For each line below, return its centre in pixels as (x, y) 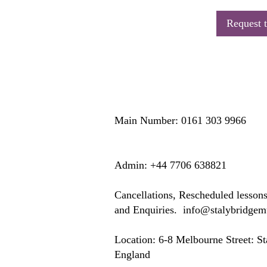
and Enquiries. (149, 210)
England (132, 254)
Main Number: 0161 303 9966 (180, 120)
